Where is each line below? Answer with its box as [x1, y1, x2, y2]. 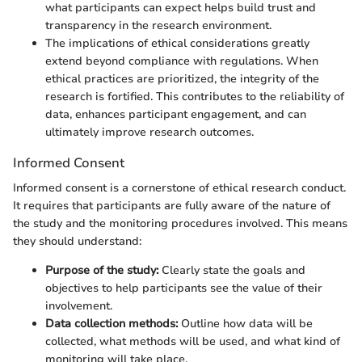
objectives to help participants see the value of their [45, 280, 322, 296]
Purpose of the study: [45, 262, 158, 278]
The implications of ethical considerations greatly [45, 35, 309, 51]
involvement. [45, 297, 112, 314]
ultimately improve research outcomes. [45, 124, 254, 140]
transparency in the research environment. [45, 17, 271, 33]
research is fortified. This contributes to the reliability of [45, 88, 344, 104]
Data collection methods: [45, 315, 178, 331]
